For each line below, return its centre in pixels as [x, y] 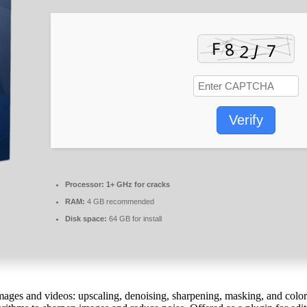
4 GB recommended [120, 201]
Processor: [85, 184]
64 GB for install [134, 218]
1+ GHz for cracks [137, 184]
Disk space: [86, 218]
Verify [246, 120]
